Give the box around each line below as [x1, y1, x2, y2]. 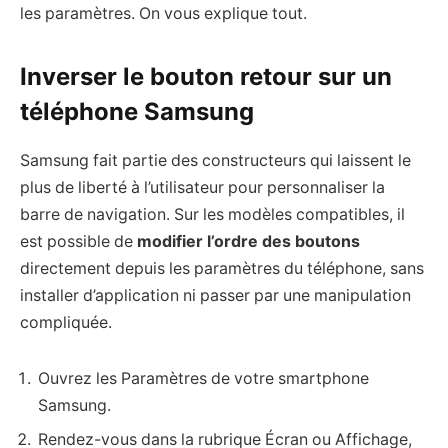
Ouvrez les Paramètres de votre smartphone [38, 368, 369, 388]
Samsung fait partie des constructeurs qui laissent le [20, 150, 411, 170]
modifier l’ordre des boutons [137, 231, 360, 251]
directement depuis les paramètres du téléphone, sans [20, 258, 424, 278]
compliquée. [20, 312, 112, 332]
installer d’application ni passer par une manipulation [20, 285, 411, 305]
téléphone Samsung [20, 96, 254, 126]
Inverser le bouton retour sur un [20, 61, 392, 91]
